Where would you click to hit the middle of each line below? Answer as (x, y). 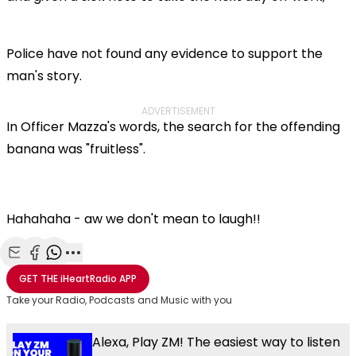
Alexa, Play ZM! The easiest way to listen (216, 342)
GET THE (39, 278)
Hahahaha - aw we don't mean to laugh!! (135, 219)
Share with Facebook (96, 270)
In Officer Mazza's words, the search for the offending (173, 126)
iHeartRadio (89, 278)
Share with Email (64, 270)
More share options (132, 270)
